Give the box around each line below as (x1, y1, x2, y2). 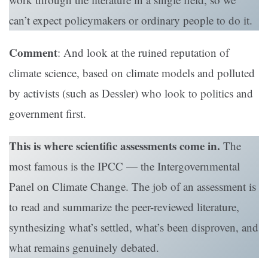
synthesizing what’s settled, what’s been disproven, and (9, 220, 258, 235)
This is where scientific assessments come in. (9, 138, 220, 154)
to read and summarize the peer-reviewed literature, (9, 199, 239, 215)
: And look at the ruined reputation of (57, 45, 229, 60)
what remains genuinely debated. (9, 240, 159, 255)
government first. (9, 106, 86, 121)
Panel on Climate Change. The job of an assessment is (9, 179, 256, 194)
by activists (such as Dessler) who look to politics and (9, 86, 253, 101)
